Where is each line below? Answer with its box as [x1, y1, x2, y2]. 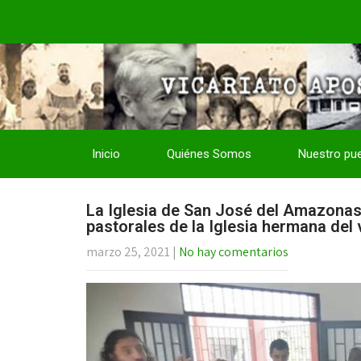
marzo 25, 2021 [86, 243, 170, 260]
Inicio [92, 147, 120, 161]
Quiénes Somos [167, 147, 251, 161]
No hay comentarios [179, 243, 288, 260]
